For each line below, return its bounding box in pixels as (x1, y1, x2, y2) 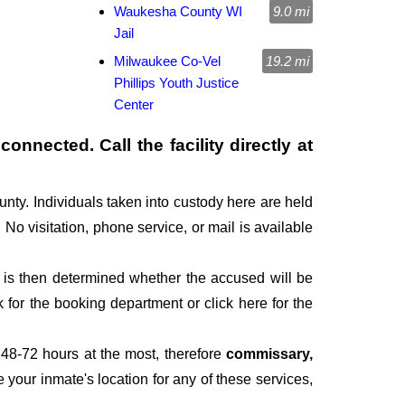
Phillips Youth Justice (114, 75, 239, 91)
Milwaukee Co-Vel (114, 53, 221, 70)
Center (114, 97, 154, 113)
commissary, (226, 346, 313, 363)
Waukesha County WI (114, 4, 242, 20)
